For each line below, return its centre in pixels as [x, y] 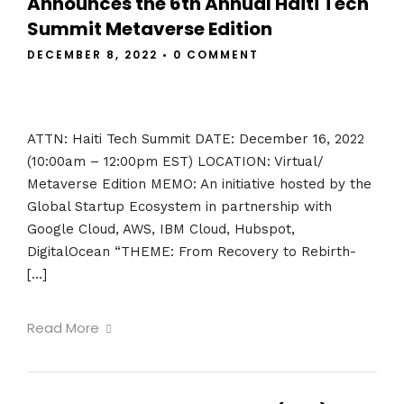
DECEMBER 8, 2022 [92, 55]
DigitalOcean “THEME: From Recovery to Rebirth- [192, 251]
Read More [63, 328]
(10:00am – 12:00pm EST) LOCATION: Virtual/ [175, 161]
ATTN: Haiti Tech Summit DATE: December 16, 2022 [196, 138]
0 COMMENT [216, 55]
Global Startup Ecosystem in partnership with [179, 206]
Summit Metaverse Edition [151, 29]
